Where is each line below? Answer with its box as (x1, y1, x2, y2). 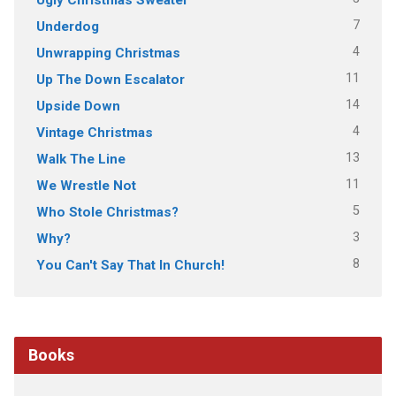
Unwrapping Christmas (35, 44, 180, 61)
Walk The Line (35, 150, 126, 167)
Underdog (35, 18, 99, 34)
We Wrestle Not (35, 177, 136, 194)
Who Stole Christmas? (35, 203, 179, 220)
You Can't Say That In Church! (35, 256, 225, 273)
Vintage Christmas (35, 124, 153, 141)
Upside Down (35, 97, 120, 114)
